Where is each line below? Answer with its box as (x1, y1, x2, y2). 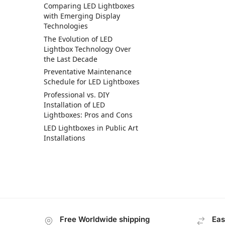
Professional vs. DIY (44, 89, 109, 99)
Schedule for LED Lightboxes (44, 77, 140, 87)
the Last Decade (44, 54, 97, 64)
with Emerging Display (44, 11, 120, 21)
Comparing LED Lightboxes (44, 1, 135, 11)
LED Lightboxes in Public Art (44, 123, 138, 133)
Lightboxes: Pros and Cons (44, 109, 133, 120)
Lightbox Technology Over (44, 44, 131, 54)
